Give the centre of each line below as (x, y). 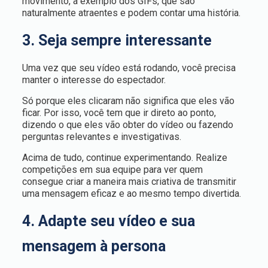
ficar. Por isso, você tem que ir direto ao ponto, (119, 113)
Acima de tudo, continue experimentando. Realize (124, 158)
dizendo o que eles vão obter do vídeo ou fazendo (127, 125)
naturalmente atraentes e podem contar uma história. (131, 13)
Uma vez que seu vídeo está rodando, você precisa (129, 68)
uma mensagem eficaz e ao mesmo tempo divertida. (131, 194)
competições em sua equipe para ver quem (112, 170)
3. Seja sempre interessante (117, 40)
